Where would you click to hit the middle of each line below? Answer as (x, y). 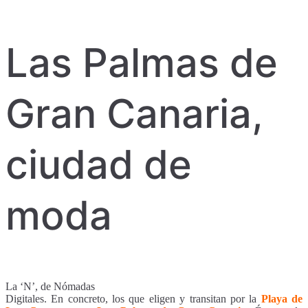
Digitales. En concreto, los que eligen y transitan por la (133, 298)
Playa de (282, 298)
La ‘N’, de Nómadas (50, 286)
